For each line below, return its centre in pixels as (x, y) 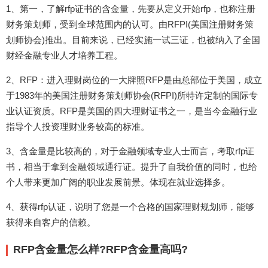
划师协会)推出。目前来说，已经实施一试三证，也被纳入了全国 (133, 40)
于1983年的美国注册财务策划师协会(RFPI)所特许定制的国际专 (132, 96)
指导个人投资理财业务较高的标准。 (78, 127)
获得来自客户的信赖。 (51, 223)
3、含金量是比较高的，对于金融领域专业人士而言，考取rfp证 (130, 151)
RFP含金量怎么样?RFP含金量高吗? (100, 250)
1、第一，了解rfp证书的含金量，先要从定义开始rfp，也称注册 (131, 9)
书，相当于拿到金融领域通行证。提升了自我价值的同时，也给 (132, 167)
